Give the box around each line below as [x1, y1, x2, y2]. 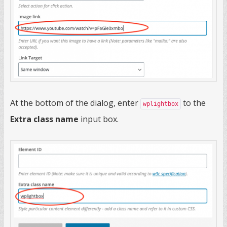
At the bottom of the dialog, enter [10, 97, 140, 108]
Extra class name [10, 113, 79, 125]
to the [181, 97, 206, 108]
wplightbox [143, 100, 178, 107]
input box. [79, 113, 119, 125]
